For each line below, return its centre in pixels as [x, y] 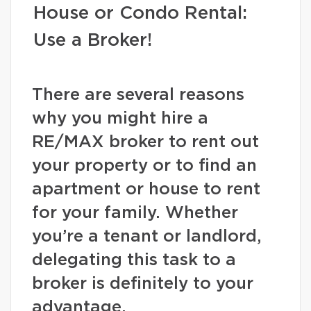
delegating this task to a [134, 260]
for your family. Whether [135, 213]
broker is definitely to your [143, 284]
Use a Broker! [93, 40]
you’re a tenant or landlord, [147, 237]
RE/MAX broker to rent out [145, 142]
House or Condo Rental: [140, 13]
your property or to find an [144, 166]
